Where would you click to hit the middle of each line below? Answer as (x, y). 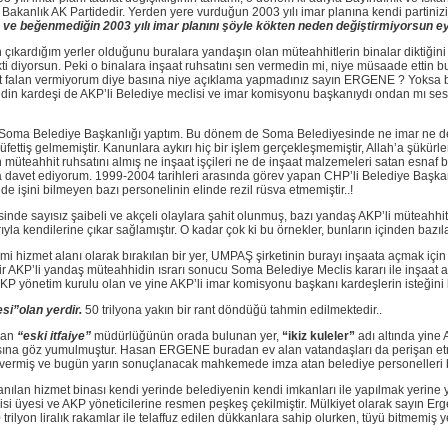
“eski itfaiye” (53, 336)
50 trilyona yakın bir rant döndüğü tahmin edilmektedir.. (233, 310)
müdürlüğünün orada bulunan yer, (187, 336)
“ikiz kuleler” (318, 336)
